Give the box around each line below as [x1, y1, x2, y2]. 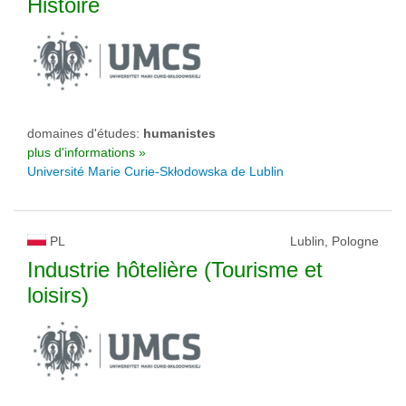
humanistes [143, 126, 216, 140]
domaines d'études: [27, 126, 143, 140]
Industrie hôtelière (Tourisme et [27, 257, 323, 282]
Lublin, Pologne [290, 234, 379, 248]
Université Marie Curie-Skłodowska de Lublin [27, 164, 284, 179]
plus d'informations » [27, 145, 146, 159]
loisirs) [27, 283, 89, 307]
